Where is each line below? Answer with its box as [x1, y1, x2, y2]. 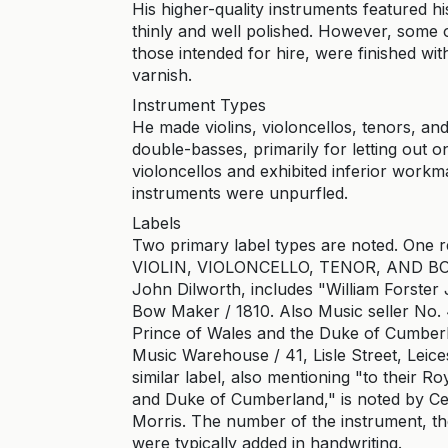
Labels [132, 213, 181, 233]
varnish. [132, 65, 192, 85]
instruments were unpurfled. [132, 183, 348, 203]
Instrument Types [132, 95, 266, 115]
